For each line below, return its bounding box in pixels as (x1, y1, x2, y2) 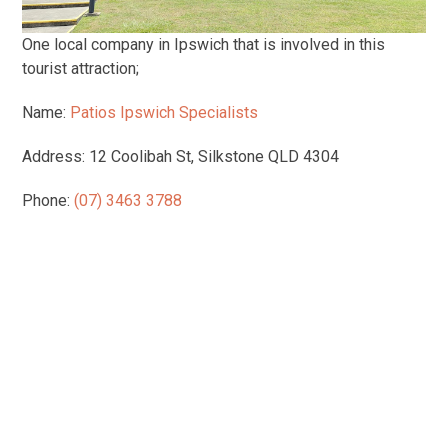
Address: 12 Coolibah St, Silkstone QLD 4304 (22, 146, 340, 166)
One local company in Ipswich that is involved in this (22, 34, 386, 54)
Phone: (22, 190, 75, 210)
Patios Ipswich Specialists (70, 102, 259, 122)
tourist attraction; (22, 58, 140, 78)
